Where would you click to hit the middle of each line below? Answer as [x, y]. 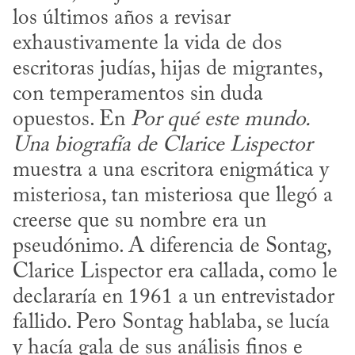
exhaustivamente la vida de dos [147, 44]
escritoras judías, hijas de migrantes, [167, 70]
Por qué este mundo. [220, 120]
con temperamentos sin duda [138, 95]
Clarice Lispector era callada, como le [175, 273]
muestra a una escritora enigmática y [171, 171]
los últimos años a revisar [122, 19]
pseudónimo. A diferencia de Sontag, [172, 247]
